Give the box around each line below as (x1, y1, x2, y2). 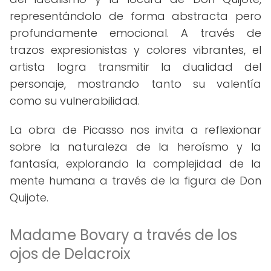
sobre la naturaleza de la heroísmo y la (10, 139, 261, 154)
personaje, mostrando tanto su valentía (10, 76, 261, 91)
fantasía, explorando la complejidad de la (10, 156, 261, 171)
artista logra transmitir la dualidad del (10, 59, 261, 74)
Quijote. (10, 190, 48, 205)
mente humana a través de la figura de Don (10, 173, 261, 188)
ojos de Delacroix (10, 244, 131, 264)
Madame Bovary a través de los (10, 225, 237, 245)
